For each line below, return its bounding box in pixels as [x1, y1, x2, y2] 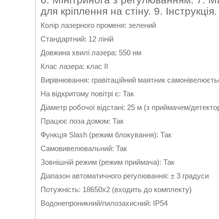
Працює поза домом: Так [41, 117, 124, 126]
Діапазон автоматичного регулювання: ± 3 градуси [41, 172, 209, 180]
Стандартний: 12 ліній [41, 35, 113, 44]
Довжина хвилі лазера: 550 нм [41, 48, 141, 57]
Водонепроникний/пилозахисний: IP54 [41, 199, 168, 208]
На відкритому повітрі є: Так [41, 89, 134, 98]
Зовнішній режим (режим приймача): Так [41, 158, 175, 167]
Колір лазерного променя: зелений [41, 21, 156, 30]
